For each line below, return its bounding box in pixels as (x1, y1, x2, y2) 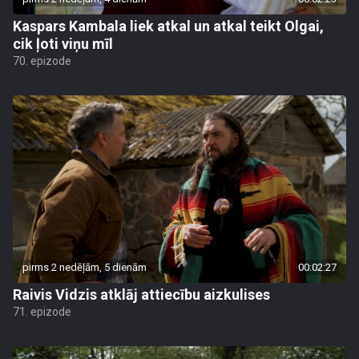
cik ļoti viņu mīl (13, 35, 113, 52)
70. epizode (13, 54, 71, 67)
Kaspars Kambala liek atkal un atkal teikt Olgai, (13, 18, 324, 34)
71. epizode (13, 305, 71, 318)
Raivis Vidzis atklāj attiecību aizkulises (13, 286, 270, 303)
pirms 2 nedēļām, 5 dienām (22, 261, 147, 273)
